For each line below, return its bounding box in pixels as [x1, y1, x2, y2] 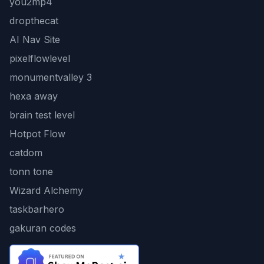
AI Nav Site [9, 33, 60, 45]
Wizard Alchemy [9, 184, 83, 196]
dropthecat [9, 14, 58, 27]
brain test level [9, 108, 75, 121]
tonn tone [9, 165, 53, 177]
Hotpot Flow [9, 127, 65, 140]
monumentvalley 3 [9, 71, 92, 83]
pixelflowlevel [9, 52, 70, 64]
